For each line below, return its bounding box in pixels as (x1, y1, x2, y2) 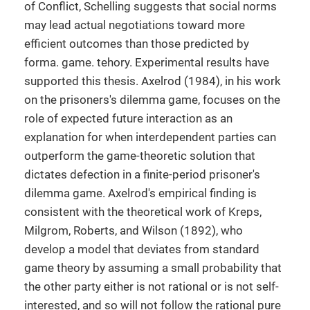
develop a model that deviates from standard (24, 242, 259, 256)
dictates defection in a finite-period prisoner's (24, 167, 260, 181)
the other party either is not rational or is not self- (24, 280, 279, 293)
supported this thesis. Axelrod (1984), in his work (24, 74, 281, 88)
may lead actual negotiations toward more (24, 18, 245, 32)
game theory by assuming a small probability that (24, 261, 282, 275)
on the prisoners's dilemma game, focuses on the (24, 93, 280, 107)
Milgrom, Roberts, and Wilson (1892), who (24, 224, 243, 237)
